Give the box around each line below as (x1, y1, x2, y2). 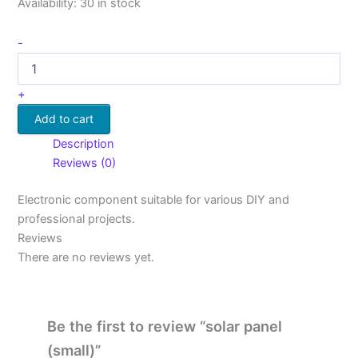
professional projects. (18, 211, 136, 226)
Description (53, 136, 115, 151)
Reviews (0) (53, 155, 117, 170)
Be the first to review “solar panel (46, 317, 282, 336)
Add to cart (34, 111, 94, 125)
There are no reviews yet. (18, 249, 155, 265)
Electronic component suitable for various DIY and (18, 192, 290, 207)
